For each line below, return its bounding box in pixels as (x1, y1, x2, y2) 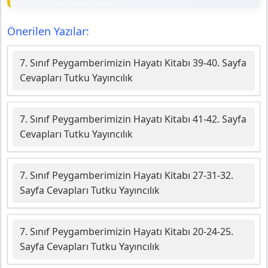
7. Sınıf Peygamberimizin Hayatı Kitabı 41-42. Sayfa (20, 112, 246, 126)
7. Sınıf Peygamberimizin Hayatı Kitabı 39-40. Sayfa (20, 56, 246, 70)
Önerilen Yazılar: (7, 24, 89, 39)
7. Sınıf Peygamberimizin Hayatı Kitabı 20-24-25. (20, 225, 233, 239)
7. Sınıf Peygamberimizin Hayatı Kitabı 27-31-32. (20, 169, 233, 182)
